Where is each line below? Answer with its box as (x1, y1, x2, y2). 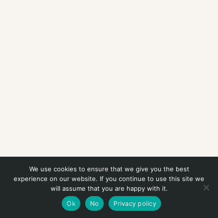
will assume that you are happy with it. (50, 184, 168, 192)
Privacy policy (113, 199, 156, 207)
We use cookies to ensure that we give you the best (29, 165, 189, 173)
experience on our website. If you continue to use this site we (14, 175, 204, 182)
